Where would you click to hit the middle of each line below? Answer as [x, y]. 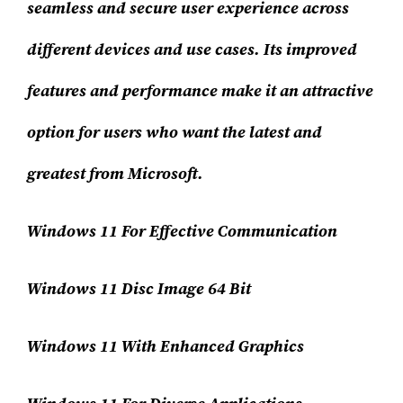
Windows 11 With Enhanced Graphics [166, 346]
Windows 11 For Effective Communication [183, 231]
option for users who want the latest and [175, 132]
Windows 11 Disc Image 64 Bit [139, 289]
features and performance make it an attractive [201, 91]
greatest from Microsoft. [116, 174]
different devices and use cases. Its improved [193, 49]
